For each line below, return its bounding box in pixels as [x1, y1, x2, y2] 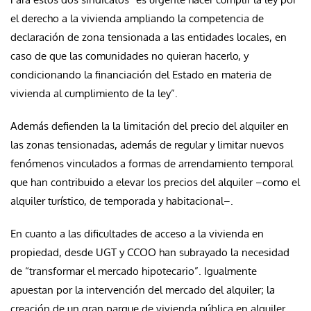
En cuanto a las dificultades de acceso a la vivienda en [10, 227, 264, 241]
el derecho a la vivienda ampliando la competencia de [10, 12, 264, 26]
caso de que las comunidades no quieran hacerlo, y [10, 49, 249, 63]
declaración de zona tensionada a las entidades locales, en [10, 31, 287, 44]
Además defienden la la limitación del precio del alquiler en [10, 119, 289, 133]
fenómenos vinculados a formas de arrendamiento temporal [10, 157, 293, 171]
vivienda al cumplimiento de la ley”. [10, 87, 178, 101]
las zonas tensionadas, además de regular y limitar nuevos [10, 138, 284, 152]
